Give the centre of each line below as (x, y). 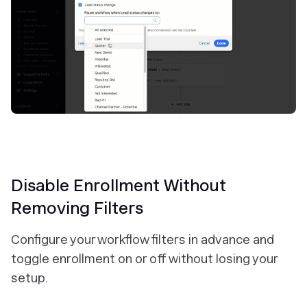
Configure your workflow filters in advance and (143, 240)
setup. (29, 278)
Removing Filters (77, 208)
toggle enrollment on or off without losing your (144, 259)
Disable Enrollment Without (119, 186)
